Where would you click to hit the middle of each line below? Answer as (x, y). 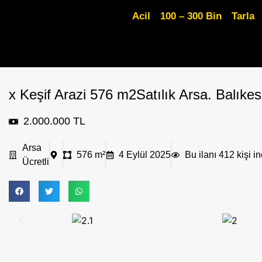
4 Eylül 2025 (145, 155)
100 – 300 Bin (191, 16)
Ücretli (35, 162)
